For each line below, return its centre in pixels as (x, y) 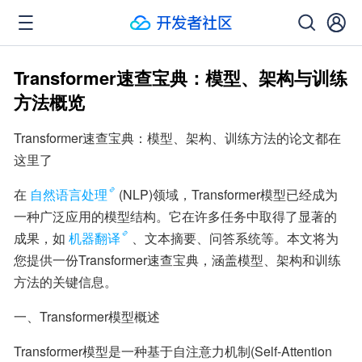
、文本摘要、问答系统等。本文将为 (235, 238)
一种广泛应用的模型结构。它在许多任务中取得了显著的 (175, 216)
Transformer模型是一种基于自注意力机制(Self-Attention (173, 351)
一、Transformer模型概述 (87, 316)
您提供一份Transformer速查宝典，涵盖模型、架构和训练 (177, 260)
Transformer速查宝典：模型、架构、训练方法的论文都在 (177, 138)
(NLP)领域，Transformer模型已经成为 (228, 194)
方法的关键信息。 (65, 282)
